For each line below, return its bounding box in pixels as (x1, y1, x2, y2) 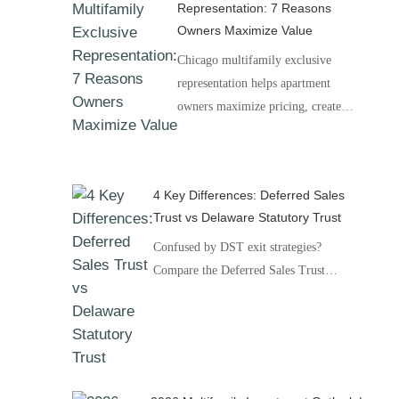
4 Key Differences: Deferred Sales (152, 188, 345, 202)
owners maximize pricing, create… (176, 100, 354, 113)
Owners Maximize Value (176, 23, 313, 37)
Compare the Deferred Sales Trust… (152, 264, 338, 277)
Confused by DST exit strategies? (152, 240, 322, 254)
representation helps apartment (176, 77, 330, 90)
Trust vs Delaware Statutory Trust (152, 210, 341, 224)
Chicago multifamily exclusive (176, 53, 331, 67)
